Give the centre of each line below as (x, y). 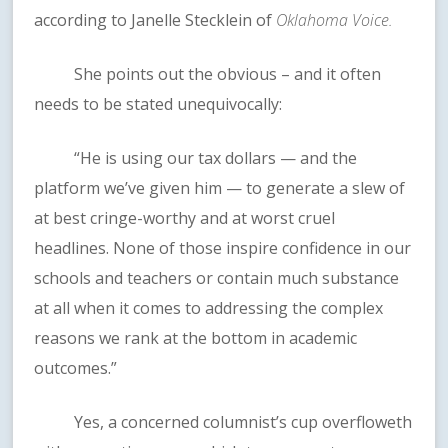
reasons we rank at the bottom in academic (196, 338)
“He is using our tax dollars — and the (196, 158)
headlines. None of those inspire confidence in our (223, 248)
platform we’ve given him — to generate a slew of (220, 188)
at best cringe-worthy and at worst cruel (185, 218)
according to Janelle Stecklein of (153, 20)
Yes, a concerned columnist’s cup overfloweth (223, 422)
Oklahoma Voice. (333, 20)
